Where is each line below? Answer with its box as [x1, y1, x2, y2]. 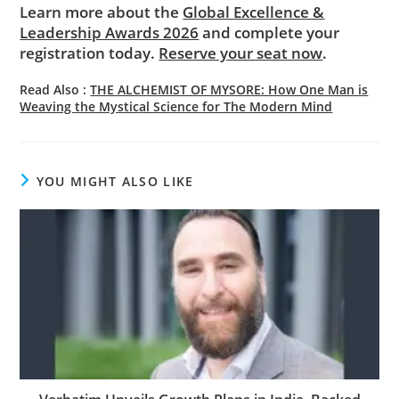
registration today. [20, 42, 159, 63]
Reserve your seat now [159, 42, 323, 63]
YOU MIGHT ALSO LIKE [36, 172, 194, 190]
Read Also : [20, 80, 91, 98]
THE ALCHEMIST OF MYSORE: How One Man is [90, 80, 369, 98]
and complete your [199, 21, 340, 43]
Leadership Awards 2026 [20, 21, 199, 43]
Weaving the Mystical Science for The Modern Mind [20, 97, 333, 115]
